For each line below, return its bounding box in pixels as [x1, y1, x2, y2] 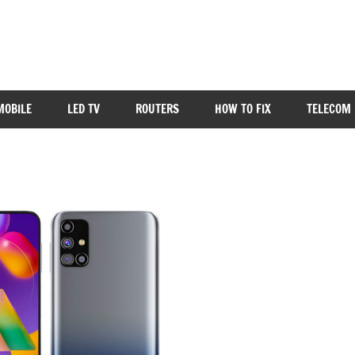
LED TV [67, 100, 100, 117]
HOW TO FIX [214, 100, 271, 117]
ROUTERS [135, 100, 179, 117]
